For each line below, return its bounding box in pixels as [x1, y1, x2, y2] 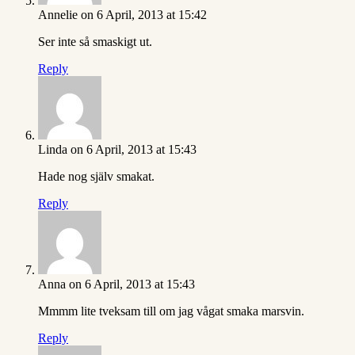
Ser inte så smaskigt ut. [38, 35, 152, 49]
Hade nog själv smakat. [38, 170, 155, 184]
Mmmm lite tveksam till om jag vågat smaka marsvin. [38, 304, 304, 319]
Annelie [38, 8, 78, 22]
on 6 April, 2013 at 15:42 [81, 8, 207, 22]
